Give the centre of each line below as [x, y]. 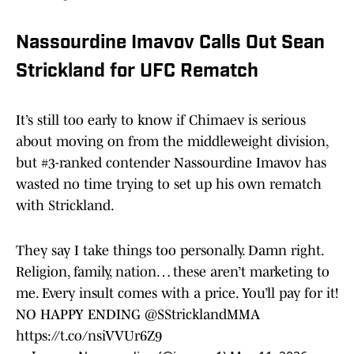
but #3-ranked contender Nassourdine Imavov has [171, 163]
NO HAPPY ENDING [80, 315]
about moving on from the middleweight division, [172, 142]
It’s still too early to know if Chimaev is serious [161, 121]
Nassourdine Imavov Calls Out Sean [170, 44]
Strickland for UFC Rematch [137, 72]
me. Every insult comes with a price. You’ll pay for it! [177, 294]
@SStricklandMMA [202, 315]
